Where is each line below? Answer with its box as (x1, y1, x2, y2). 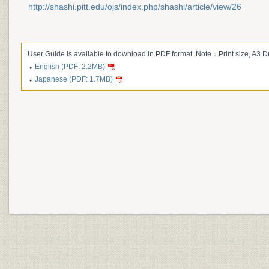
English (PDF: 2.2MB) (35, 62, 105, 71)
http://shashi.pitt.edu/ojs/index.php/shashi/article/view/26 (28, 2, 241, 11)
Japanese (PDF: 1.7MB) (35, 75, 113, 83)
